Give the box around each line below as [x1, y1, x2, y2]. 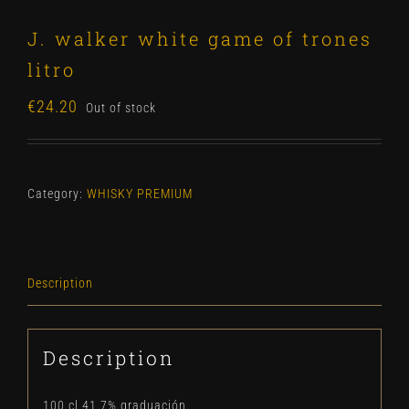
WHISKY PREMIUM [87, 186, 193, 201]
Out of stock [86, 100, 156, 115]
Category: [27, 186, 87, 201]
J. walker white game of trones [27, 26, 372, 50]
